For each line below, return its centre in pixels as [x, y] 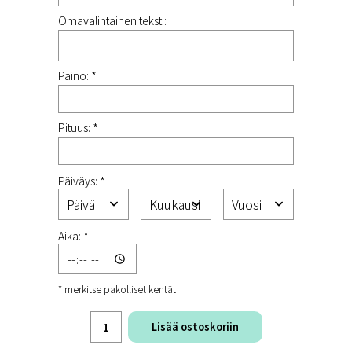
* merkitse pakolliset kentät [117, 289]
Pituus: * [78, 127]
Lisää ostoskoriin [195, 327]
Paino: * [77, 75]
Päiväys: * [82, 181]
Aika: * [73, 236]
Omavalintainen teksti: [112, 20]
